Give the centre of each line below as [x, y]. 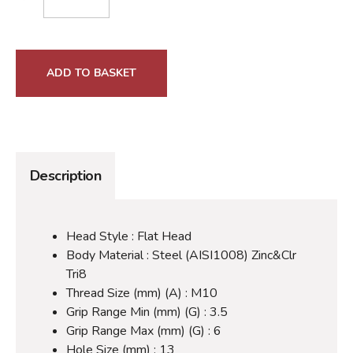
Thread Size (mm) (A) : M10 [142, 293]
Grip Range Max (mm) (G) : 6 [144, 331]
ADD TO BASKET [91, 72]
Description [66, 175]
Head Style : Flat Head [129, 236]
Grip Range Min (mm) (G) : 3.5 [147, 312]
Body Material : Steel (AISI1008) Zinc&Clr [181, 255]
